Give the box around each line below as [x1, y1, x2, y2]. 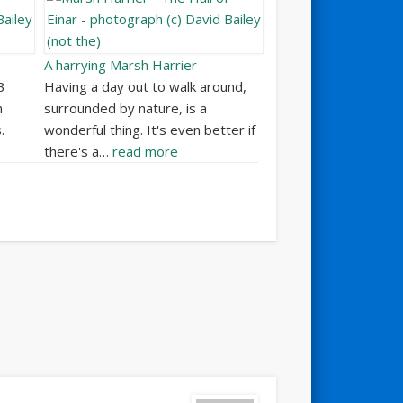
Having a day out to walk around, [44, 77, 247, 96]
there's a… [44, 142, 113, 161]
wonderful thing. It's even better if [44, 121, 256, 139]
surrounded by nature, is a [44, 99, 208, 118]
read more [112, 142, 179, 161]
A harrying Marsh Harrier [44, 56, 198, 75]
